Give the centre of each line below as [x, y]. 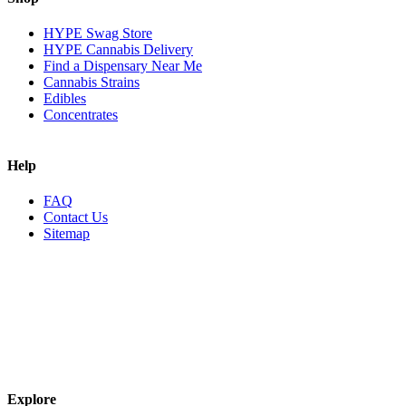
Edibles [65, 99]
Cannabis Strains [92, 82]
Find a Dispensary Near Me [123, 66]
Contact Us [76, 217]
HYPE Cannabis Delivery [118, 50]
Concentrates [81, 115]
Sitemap [67, 233]
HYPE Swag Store [98, 34]
